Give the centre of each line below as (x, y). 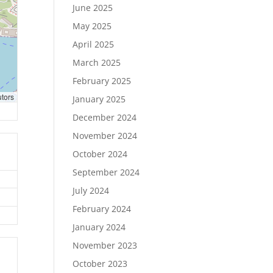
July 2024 (91, 190)
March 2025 (97, 62)
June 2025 (93, 8)
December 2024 (105, 117)
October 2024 (100, 154)
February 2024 (102, 209)
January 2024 (99, 227)
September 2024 (106, 172)
